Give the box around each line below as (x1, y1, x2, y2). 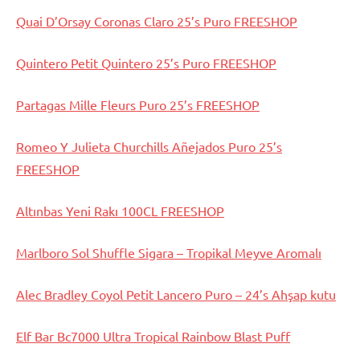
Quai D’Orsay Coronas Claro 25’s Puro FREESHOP (16, 13, 297, 30)
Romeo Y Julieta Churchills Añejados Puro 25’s (16, 138, 282, 155)
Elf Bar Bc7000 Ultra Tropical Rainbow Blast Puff (16, 328, 290, 345)
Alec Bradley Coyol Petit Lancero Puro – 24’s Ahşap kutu (16, 286, 336, 303)
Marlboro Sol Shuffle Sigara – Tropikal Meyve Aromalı (16, 244, 321, 261)
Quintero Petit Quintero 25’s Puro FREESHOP (16, 55, 276, 72)
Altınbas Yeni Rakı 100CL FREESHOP (16, 202, 224, 219)
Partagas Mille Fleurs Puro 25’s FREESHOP (16, 96, 260, 113)
